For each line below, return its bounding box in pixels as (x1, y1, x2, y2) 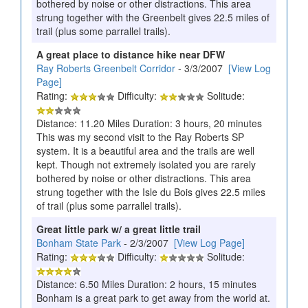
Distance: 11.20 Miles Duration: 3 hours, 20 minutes (36, 115, 262, 130)
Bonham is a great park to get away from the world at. (36, 290, 270, 305)
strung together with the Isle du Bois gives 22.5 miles (36, 184, 265, 199)
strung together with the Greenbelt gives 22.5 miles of (36, 10, 269, 24)
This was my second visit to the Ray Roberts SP (36, 129, 244, 144)
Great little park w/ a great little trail (36, 221, 201, 236)
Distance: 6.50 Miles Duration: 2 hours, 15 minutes (36, 276, 256, 291)
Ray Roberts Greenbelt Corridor (36, 60, 175, 75)
